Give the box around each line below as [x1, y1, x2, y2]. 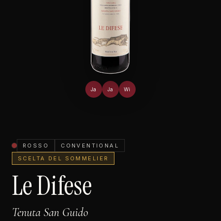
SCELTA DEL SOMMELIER [18, 155, 109, 162]
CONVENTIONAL [61, 142, 119, 149]
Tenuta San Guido [12, 205, 88, 220]
